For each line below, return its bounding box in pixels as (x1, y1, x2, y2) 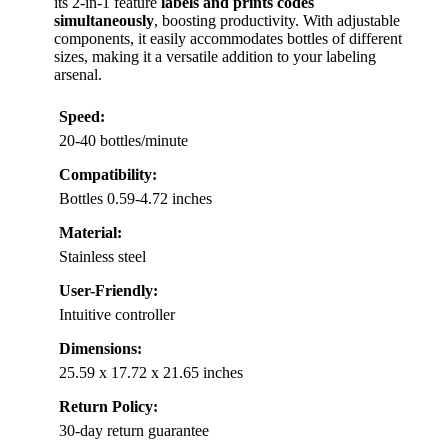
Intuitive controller (59, 306, 175, 324)
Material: (59, 224, 122, 242)
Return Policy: (59, 398, 158, 416)
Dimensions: (59, 340, 142, 358)
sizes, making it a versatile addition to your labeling (54, 48, 376, 66)
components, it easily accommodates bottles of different (54, 30, 402, 48)
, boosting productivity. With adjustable (154, 12, 400, 30)
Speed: (59, 108, 105, 126)
